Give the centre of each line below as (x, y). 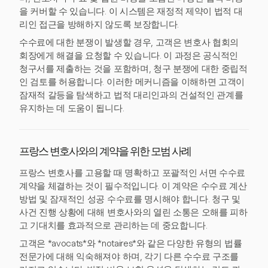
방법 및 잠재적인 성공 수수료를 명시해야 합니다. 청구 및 (130, 199)
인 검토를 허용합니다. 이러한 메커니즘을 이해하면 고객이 (132, 82)
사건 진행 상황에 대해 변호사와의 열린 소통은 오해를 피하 (133, 212)
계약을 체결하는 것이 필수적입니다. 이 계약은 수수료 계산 (133, 186)
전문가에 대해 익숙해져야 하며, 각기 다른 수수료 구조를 (129, 257)
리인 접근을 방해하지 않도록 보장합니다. (99, 25)
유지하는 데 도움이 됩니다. (72, 108)
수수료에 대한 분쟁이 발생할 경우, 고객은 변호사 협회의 (129, 42)
